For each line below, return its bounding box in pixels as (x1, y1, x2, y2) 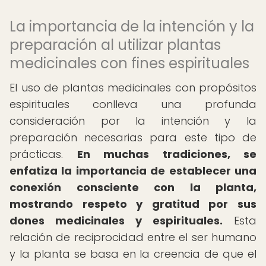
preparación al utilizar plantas (9, 35, 221, 55)
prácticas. (9, 147, 77, 161)
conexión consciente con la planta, (9, 180, 256, 195)
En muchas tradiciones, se (77, 147, 256, 161)
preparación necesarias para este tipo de (9, 130, 256, 145)
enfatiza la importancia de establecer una (9, 163, 256, 178)
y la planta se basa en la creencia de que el (9, 246, 256, 261)
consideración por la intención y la (9, 113, 256, 128)
